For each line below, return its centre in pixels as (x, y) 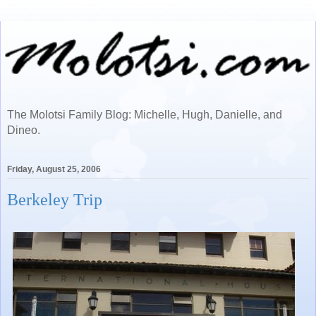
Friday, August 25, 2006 (54, 170)
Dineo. (24, 130)
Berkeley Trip (55, 200)
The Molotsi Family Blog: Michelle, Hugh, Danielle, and (145, 115)
